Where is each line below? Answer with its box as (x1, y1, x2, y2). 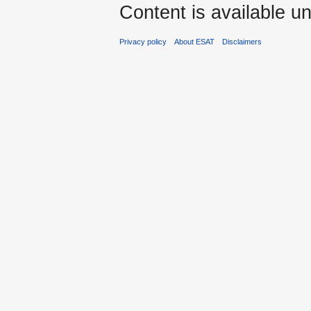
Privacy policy (119, 37, 167, 46)
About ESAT (174, 37, 215, 46)
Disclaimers (222, 37, 262, 46)
